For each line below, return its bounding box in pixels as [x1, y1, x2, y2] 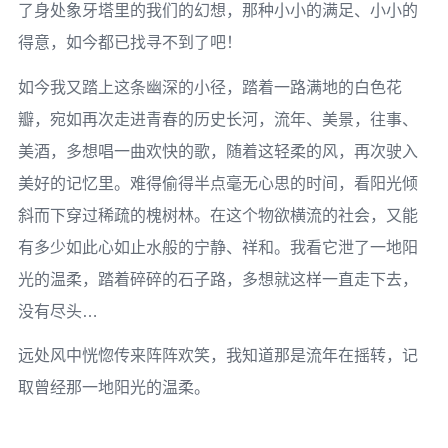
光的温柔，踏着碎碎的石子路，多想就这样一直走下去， [17, 270, 418, 288]
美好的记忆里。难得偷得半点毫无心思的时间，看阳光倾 [17, 174, 418, 192]
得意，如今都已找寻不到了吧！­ [17, 34, 242, 52]
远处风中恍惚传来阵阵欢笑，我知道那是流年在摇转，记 [17, 347, 418, 365]
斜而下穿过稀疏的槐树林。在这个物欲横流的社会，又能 [17, 206, 418, 224]
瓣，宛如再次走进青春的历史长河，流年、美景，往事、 [17, 110, 418, 128]
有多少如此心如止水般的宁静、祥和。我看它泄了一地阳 [17, 238, 418, 256]
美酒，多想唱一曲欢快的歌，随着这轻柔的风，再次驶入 [17, 142, 418, 160]
